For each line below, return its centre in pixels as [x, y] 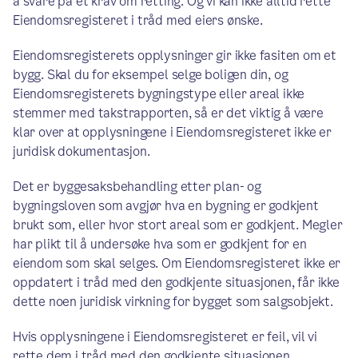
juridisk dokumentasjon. [82, 151]
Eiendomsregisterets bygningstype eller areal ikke [159, 94]
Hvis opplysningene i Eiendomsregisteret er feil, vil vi [165, 337]
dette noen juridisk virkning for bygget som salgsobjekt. [173, 302]
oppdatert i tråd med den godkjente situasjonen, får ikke [176, 282]
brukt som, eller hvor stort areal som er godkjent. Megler [178, 225]
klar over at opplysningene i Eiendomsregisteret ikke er [172, 132]
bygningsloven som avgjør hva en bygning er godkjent [166, 206]
